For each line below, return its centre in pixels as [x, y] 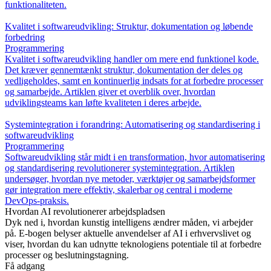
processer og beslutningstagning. [67, 255]
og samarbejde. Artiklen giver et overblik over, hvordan [110, 92]
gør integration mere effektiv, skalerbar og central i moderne [119, 190]
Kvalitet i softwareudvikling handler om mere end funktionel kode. [132, 59]
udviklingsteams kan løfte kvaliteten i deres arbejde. [103, 103]
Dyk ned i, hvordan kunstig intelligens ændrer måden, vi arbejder [129, 222]
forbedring [25, 37]
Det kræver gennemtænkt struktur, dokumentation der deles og [124, 70]
